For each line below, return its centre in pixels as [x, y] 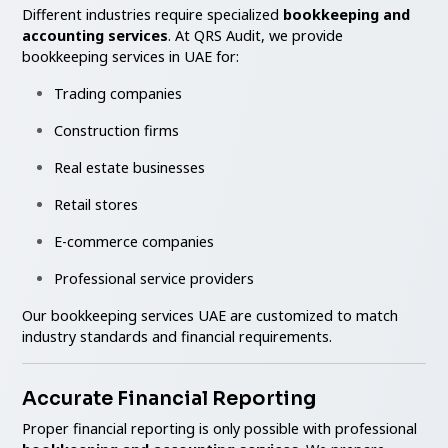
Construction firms [117, 130]
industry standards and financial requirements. [177, 336]
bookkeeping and [347, 14]
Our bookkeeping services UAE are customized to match [210, 315]
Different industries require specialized [153, 14]
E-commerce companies [134, 241]
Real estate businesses [130, 167]
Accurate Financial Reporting [169, 398]
